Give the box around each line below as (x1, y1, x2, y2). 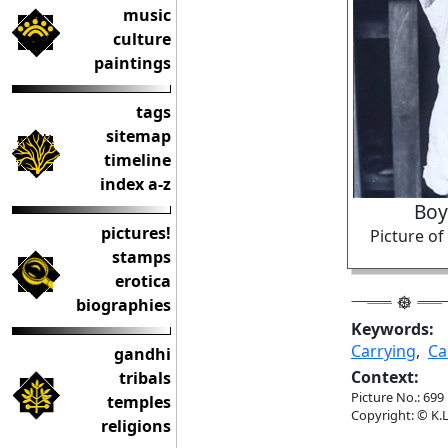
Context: (351, 366, 419, 388)
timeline (104, 149, 171, 171)
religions (101, 415, 171, 437)
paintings (94, 52, 171, 74)
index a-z (100, 173, 171, 195)
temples (107, 391, 171, 413)
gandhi (114, 343, 171, 365)
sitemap (106, 125, 171, 147)
